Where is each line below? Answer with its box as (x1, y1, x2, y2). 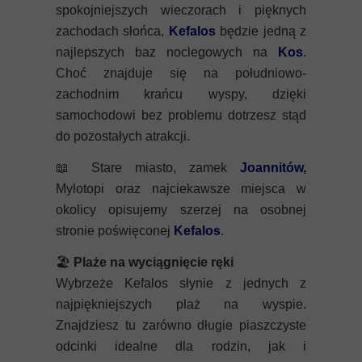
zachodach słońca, (56, 24, 169, 38)
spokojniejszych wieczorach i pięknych (56, 3, 306, 17)
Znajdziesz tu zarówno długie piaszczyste (56, 318, 306, 332)
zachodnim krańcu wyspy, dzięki (56, 87, 306, 101)
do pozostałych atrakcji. (56, 129, 190, 143)
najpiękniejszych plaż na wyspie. (56, 297, 306, 311)
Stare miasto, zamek (78, 161, 240, 175)
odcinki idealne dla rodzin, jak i (56, 339, 306, 353)
